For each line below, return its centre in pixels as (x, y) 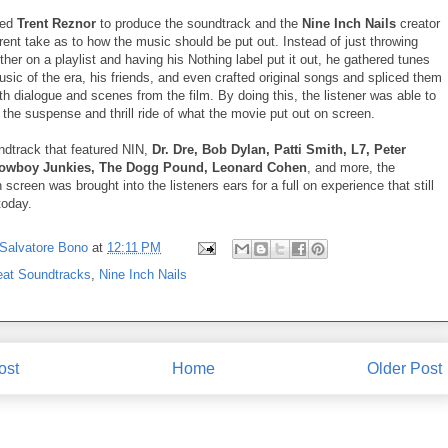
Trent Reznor (56, 23)
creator (420, 23)
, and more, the (351, 167)
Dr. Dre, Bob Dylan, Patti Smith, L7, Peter (279, 149)
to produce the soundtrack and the (199, 23)
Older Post (404, 368)
